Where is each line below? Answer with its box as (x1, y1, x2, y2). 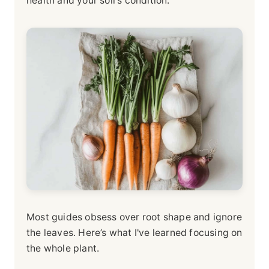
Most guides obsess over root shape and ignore (26, 211, 243, 223)
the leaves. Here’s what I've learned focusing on (26, 226, 243, 238)
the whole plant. (26, 242, 100, 254)
